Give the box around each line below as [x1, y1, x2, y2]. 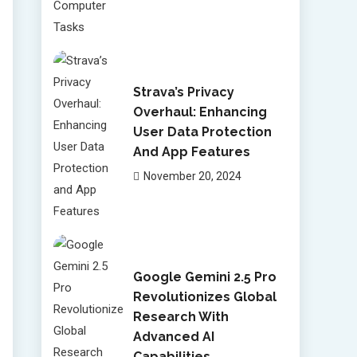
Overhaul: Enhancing [132, 104, 267, 120]
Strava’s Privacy [132, 84, 234, 100]
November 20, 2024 [143, 169, 241, 182]
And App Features [132, 143, 250, 159]
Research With [132, 308, 229, 324]
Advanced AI [132, 328, 214, 344]
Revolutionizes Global [132, 288, 277, 304]
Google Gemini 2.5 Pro [132, 269, 277, 284]
